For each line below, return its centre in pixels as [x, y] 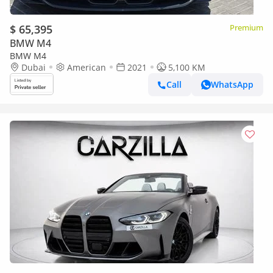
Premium [246, 27]
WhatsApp [232, 85]
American [87, 67]
